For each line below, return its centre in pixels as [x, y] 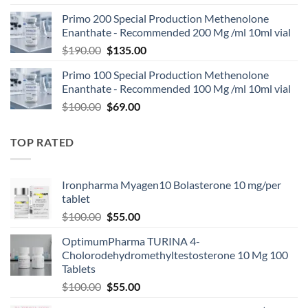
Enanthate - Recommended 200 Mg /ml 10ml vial [176, 32]
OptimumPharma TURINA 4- [131, 241]
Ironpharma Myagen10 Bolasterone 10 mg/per [172, 184]
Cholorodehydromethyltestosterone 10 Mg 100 [175, 254]
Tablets [79, 268]
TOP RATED [43, 142]
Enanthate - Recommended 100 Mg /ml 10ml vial [176, 89]
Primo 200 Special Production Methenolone [165, 19]
